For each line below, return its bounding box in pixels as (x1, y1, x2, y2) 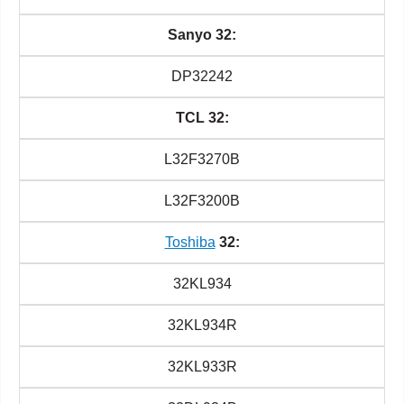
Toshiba (164, 234, 216, 250)
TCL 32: (175, 110, 229, 125)
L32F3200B (164, 193, 240, 208)
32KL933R (167, 359, 237, 374)
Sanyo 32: (168, 27, 236, 42)
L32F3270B (164, 151, 240, 167)
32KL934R (167, 317, 237, 333)
